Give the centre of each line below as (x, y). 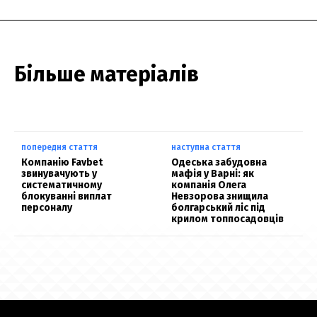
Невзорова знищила (220, 196)
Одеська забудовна (219, 162)
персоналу (47, 207)
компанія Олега (209, 185)
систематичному (62, 185)
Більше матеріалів (106, 74)
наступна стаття (206, 147)
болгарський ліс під (219, 207)
